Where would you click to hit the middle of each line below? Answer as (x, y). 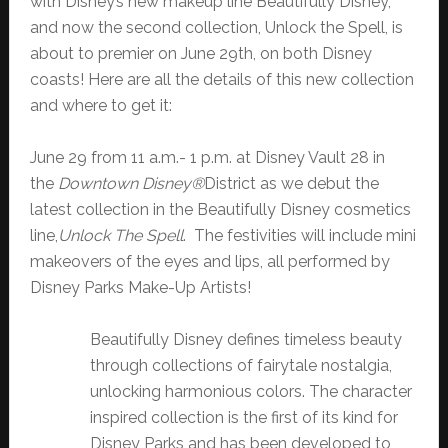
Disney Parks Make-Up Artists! (140, 288)
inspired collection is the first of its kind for (243, 418)
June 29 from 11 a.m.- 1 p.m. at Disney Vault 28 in (207, 158)
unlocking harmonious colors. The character (250, 392)
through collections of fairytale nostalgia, (240, 366)
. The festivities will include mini (299, 236)
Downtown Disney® (130, 184)
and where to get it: (100, 106)
